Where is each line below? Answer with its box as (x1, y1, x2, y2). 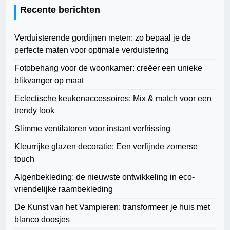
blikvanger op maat (14, 76, 84, 85)
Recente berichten (20, 5, 100, 15)
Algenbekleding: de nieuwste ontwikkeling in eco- (14, 172, 195, 182)
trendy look (14, 106, 54, 116)
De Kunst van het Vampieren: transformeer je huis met (14, 203, 210, 212)
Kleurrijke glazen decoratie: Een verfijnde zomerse (14, 142, 198, 151)
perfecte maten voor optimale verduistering (14, 46, 169, 55)
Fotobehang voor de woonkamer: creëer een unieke (14, 64, 202, 73)
